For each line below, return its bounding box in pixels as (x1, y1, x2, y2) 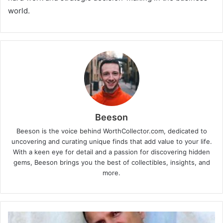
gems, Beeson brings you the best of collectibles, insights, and (13, 158, 210, 167)
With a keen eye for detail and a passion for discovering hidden (13, 148, 210, 156)
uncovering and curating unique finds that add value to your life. (11, 137, 212, 146)
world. (8, 6, 30, 16)
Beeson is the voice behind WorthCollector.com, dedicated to (16, 127, 207, 135)
